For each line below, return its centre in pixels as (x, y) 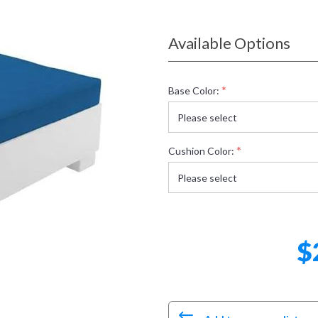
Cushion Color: (201, 150)
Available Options (229, 43)
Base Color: (193, 90)
